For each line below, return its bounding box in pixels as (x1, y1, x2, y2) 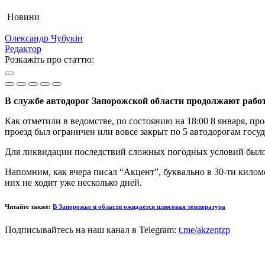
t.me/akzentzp (179, 224, 230, 235)
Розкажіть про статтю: (5, 54, 94, 64)
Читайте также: (5, 202, 53, 210)
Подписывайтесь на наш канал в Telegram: (5, 224, 179, 235)
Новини (7, 11, 40, 22)
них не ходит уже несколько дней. (5, 177, 142, 188)
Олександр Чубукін (5, 33, 83, 43)
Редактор (5, 43, 41, 54)
